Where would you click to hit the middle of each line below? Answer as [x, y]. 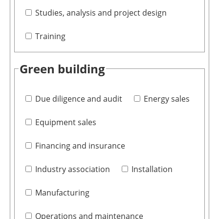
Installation [152, 169]
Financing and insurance [80, 145]
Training [50, 36]
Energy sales [166, 99]
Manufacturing [62, 192]
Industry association [72, 169]
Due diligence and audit [78, 99]
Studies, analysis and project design [101, 12]
